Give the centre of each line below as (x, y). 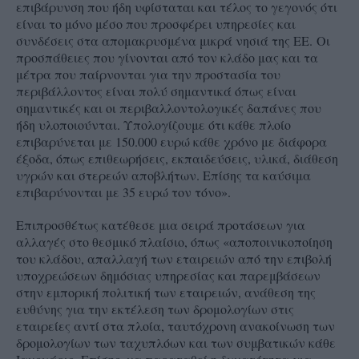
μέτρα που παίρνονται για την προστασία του (148, 74)
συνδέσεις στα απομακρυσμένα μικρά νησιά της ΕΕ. (166, 40)
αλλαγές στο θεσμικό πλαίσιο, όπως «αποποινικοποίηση (174, 241)
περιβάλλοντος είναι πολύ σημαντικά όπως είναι (156, 91)
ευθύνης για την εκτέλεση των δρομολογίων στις (155, 309)
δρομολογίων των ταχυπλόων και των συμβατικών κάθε (176, 342)
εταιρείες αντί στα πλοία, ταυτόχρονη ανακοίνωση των (175, 325)
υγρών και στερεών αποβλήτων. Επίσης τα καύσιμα (163, 175)
